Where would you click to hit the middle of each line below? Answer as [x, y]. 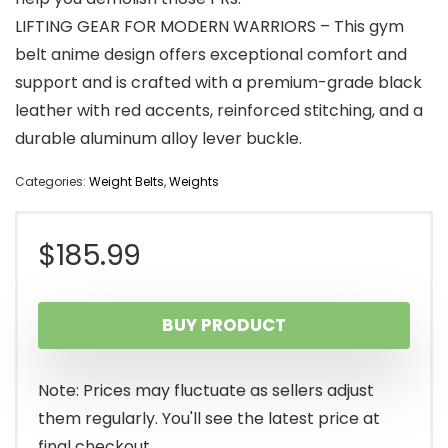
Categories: [52, 182]
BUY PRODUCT [224, 325]
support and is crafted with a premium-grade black [218, 83]
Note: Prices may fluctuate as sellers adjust [206, 391]
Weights [194, 182]
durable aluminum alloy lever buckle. [158, 139]
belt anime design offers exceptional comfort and [211, 55]
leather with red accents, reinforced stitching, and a [219, 111]
